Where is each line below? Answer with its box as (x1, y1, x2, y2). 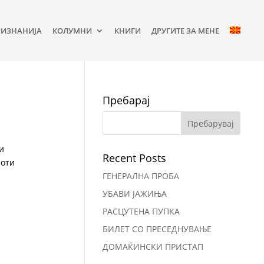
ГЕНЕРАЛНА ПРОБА (102, 170, 179, 181)
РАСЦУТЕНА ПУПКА (102, 206, 180, 217)
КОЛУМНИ (52, 25, 92, 36)
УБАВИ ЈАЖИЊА (102, 188, 167, 199)
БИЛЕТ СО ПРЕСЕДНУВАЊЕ (102, 223, 212, 235)
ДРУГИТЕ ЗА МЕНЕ (151, 25, 219, 36)
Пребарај (102, 93, 150, 107)
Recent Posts (102, 151, 166, 165)
